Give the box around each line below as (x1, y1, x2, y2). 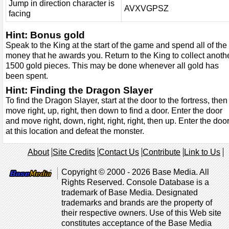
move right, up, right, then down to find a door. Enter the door (6, 106, 222, 115)
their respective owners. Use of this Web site (61, 208, 221, 217)
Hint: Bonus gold (6, 29, 85, 40)
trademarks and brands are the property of (61, 198, 212, 207)
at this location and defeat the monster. (6, 126, 144, 135)
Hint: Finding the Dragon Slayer (6, 84, 153, 96)
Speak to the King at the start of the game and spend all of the (6, 40, 227, 50)
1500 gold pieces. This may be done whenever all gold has (6, 61, 219, 70)
